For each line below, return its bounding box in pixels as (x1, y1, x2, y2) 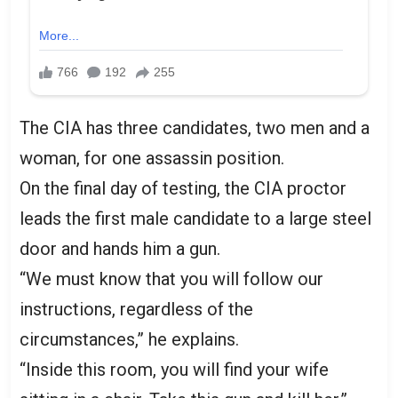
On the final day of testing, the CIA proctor (20, 177, 346, 199)
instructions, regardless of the (20, 298, 253, 320)
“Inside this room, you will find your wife (20, 358, 329, 380)
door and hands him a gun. (20, 237, 220, 259)
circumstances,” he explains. (20, 328, 239, 350)
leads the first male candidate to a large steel (20, 207, 371, 229)
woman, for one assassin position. (20, 147, 284, 169)
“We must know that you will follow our (20, 267, 323, 290)
